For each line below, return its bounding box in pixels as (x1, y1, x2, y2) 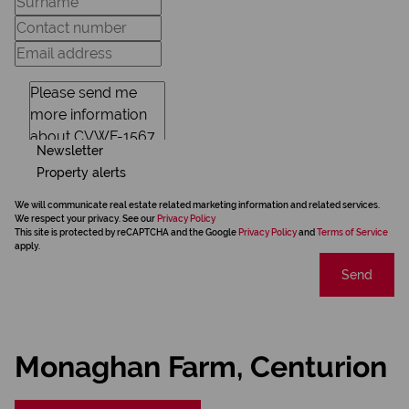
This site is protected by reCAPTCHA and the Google (15, 227, 238, 237)
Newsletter (37, 142, 103, 158)
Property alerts (37, 164, 126, 180)
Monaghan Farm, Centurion (15, 350, 387, 383)
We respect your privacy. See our (15, 214, 157, 224)
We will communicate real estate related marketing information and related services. (15, 200, 380, 210)
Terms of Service (317, 227, 388, 237)
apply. (15, 241, 40, 251)
